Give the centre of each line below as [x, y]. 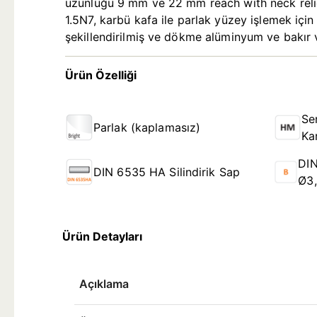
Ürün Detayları [97, 236]
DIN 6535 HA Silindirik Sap [167, 172]
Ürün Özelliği [101, 75]
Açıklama [104, 284]
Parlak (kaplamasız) [147, 127]
